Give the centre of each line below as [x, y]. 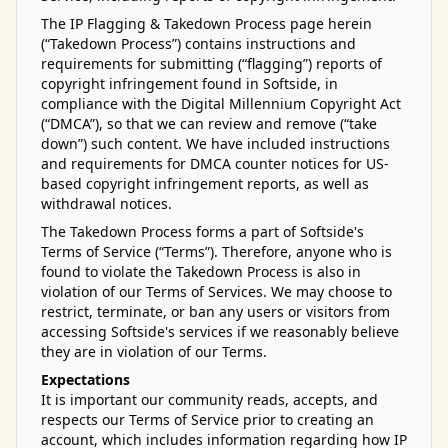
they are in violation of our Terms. [154, 351]
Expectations [85, 379]
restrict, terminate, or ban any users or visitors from [215, 311]
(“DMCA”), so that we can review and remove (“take [209, 123]
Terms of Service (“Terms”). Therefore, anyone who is [216, 251]
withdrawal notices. [106, 203]
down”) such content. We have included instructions [215, 143]
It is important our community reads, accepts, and [209, 399]
